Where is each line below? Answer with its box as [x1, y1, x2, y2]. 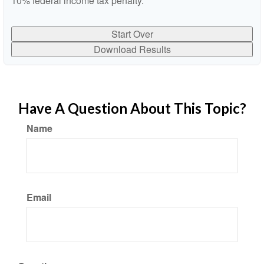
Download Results [93, 42, 171, 56]
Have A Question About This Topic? [18, 100, 246, 117]
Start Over [111, 27, 153, 41]
